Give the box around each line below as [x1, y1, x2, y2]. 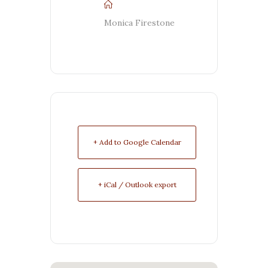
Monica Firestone [104, 17, 175, 29]
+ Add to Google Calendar [93, 138, 181, 147]
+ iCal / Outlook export [98, 180, 176, 190]
